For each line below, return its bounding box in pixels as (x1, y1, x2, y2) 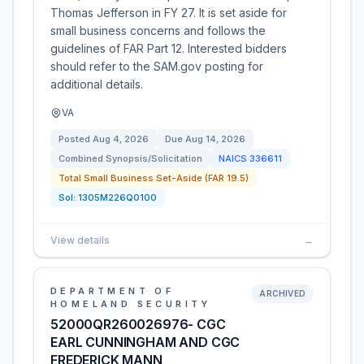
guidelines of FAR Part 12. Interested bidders (50, 41, 287, 55)
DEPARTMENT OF (50, 285, 175, 297)
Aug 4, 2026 (93, 133, 149, 145)
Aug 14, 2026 (185, 133, 245, 145)
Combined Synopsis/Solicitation (58, 153, 202, 164)
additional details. (50, 77, 143, 91)
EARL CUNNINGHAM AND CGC (50, 334, 240, 350)
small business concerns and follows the (50, 24, 266, 37)
